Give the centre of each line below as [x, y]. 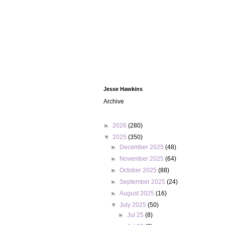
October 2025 [139, 170]
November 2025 [143, 159]
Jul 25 [136, 215]
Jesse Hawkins [123, 89]
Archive [114, 101]
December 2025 [143, 147]
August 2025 [138, 193]
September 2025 [143, 182]
